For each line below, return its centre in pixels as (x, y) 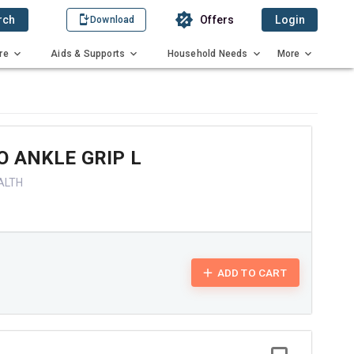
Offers (217, 20)
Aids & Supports (88, 53)
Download (113, 20)
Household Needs (207, 53)
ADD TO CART (252, 273)
